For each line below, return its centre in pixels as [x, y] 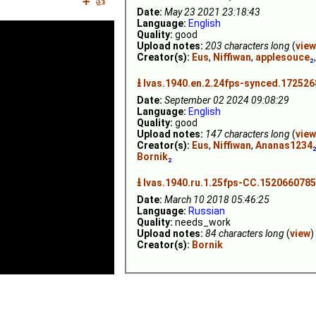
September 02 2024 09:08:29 [227, 100]
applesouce [282, 57]
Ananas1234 [284, 145]
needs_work [202, 222]
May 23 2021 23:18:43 [212, 12]
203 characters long [248, 46]
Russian [207, 211]
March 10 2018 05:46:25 [217, 200]
